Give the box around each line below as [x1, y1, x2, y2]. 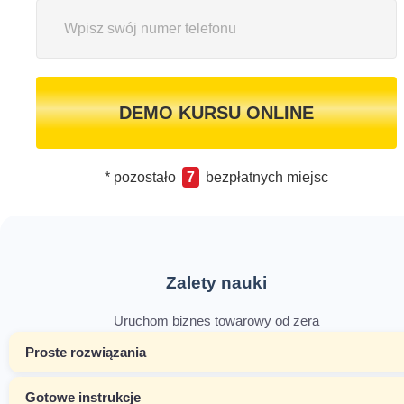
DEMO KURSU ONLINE [119, 102, 314, 123]
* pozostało [105, 169, 179, 185]
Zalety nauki [166, 272, 267, 292]
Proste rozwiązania [25, 344, 146, 360]
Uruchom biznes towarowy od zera [114, 312, 319, 328]
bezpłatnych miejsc [202, 169, 328, 185]
